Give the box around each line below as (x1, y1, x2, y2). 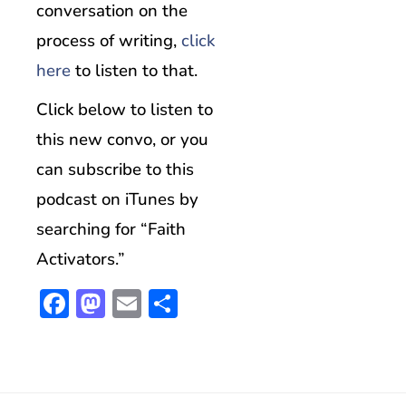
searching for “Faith (36, 217, 186, 242)
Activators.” (36, 247, 125, 272)
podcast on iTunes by (36, 188, 198, 212)
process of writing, (36, 29, 181, 53)
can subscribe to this (36, 158, 194, 182)
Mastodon (105, 284, 235, 324)
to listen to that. (71, 59, 198, 83)
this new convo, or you (36, 128, 208, 152)
